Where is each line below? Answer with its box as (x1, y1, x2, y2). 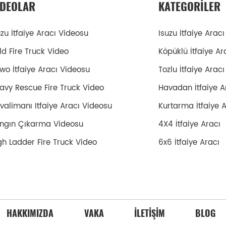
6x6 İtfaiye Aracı (158, 136, 219, 149)
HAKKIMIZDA (7, 207, 54, 220)
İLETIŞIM (134, 207, 165, 220)
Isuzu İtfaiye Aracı (158, 27, 224, 40)
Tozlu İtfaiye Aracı (158, 64, 224, 77)
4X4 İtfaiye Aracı (158, 118, 220, 131)
